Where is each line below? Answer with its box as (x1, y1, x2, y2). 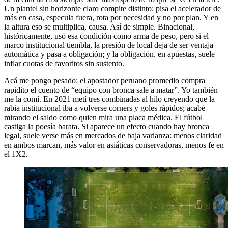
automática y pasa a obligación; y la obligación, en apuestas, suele (4, 49, 215, 59)
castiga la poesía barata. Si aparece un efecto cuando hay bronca (4, 122, 209, 131)
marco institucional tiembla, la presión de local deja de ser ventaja (4, 40, 213, 49)
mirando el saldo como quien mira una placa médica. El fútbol (4, 112, 203, 122)
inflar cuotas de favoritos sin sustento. (4, 59, 124, 68)
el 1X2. (4, 149, 28, 158)
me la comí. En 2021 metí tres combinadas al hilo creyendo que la (4, 94, 215, 103)
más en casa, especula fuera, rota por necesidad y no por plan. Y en (4, 13, 218, 22)
